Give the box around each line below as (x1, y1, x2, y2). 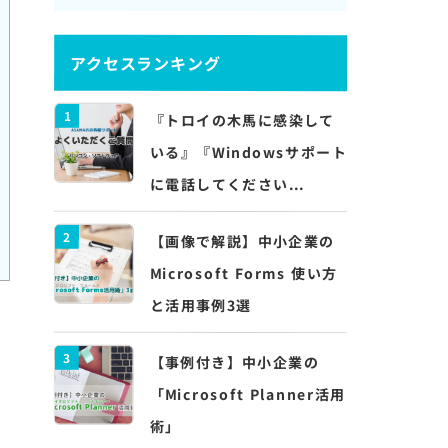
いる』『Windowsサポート (150, 141, 348, 163)
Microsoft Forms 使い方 (149, 262, 338, 284)
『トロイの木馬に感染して (150, 109, 335, 131)
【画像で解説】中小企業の (149, 230, 335, 252)
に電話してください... (149, 173, 305, 195)
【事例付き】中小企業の (149, 351, 320, 373)
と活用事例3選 (149, 294, 252, 316)
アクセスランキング (70, 50, 221, 76)
